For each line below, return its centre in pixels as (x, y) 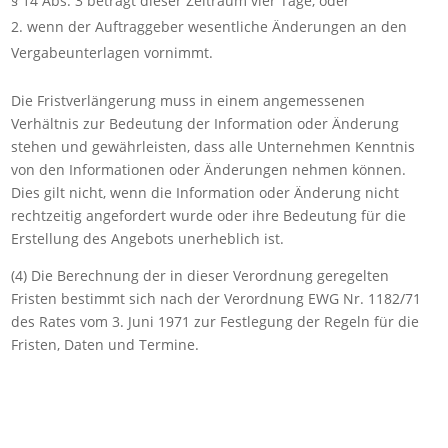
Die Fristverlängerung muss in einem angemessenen (188, 101)
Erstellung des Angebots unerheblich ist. (148, 239)
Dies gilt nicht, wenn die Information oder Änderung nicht (205, 193)
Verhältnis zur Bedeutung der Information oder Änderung (205, 124)
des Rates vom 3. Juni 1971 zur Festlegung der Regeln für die (215, 322)
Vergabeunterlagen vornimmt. (112, 53)
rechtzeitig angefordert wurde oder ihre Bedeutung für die (209, 216)
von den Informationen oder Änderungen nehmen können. (209, 170)
